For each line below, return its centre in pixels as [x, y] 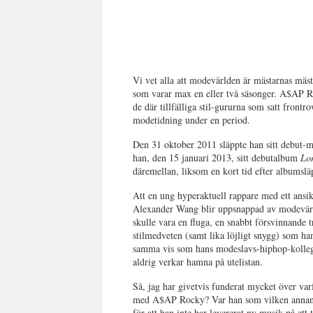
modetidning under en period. [192, 120]
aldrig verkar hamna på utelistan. [198, 262]
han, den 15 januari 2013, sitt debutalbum [217, 158]
